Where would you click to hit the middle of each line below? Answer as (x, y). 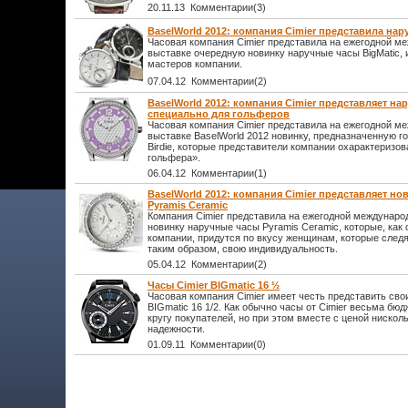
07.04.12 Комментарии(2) (207, 81)
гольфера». (174, 158)
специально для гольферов (219, 114)
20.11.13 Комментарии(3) (207, 7)
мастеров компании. (195, 64)
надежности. (176, 329)
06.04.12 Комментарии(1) (207, 173)
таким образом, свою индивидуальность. (243, 249)
